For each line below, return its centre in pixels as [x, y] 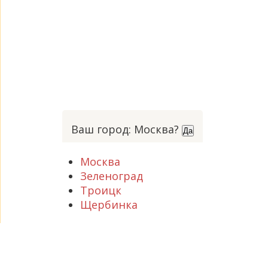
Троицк [101, 191]
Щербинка [109, 205]
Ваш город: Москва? [125, 130]
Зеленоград [112, 176]
